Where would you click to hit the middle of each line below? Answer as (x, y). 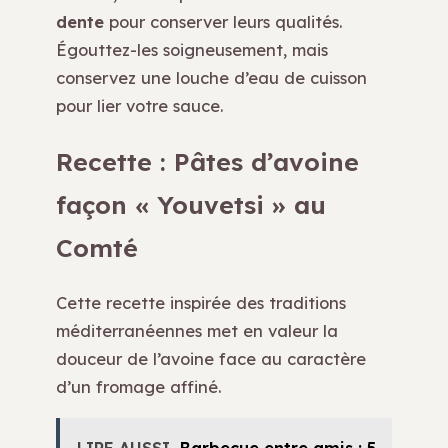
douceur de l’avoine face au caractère (211, 359)
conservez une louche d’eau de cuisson (211, 77)
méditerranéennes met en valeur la (197, 331)
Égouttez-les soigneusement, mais (192, 49)
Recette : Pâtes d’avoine (207, 162)
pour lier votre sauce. (139, 105)
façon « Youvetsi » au (191, 205)
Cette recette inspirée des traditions (201, 303)
